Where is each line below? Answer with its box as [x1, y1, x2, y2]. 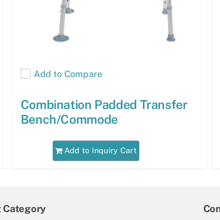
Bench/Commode [20, 112, 118, 127]
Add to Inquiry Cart [64, 145, 137, 155]
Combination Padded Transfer [20, 97, 188, 112]
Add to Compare [33, 68, 103, 79]
